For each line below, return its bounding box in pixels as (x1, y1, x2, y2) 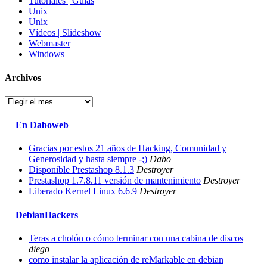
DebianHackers (15, 209, 78, 220)
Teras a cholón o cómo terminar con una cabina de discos (29, 232, 243, 243)
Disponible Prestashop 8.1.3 (29, 164, 134, 175)
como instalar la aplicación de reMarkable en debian (29, 254, 223, 265)
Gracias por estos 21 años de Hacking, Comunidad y (29, 143, 226, 154)
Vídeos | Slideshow (29, 27, 101, 38)
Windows (29, 49, 64, 60)
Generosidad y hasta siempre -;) (29, 154, 147, 164)
